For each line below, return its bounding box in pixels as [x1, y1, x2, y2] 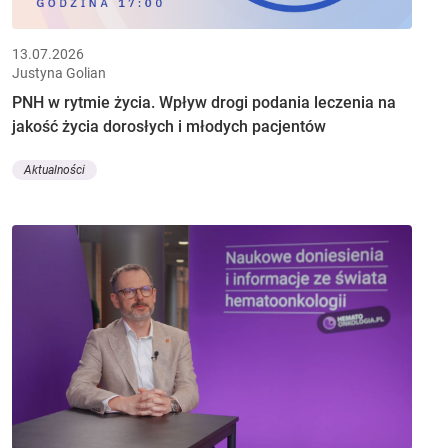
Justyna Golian [12, 64, 106, 81]
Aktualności [24, 163, 85, 178]
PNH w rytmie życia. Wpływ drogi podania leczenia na [12, 92, 396, 112]
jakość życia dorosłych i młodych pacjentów [12, 116, 326, 136]
